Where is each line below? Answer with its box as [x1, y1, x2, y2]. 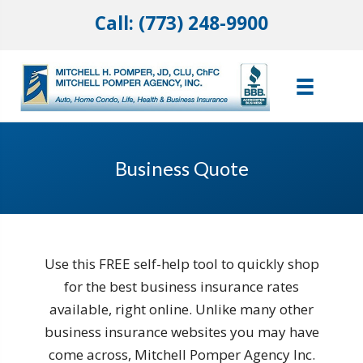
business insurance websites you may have [44, 322, 319, 342]
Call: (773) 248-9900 [95, 11, 268, 36]
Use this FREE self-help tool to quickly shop [44, 254, 319, 274]
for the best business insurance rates [64, 277, 299, 297]
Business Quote [114, 156, 249, 181]
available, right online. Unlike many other [49, 300, 314, 319]
